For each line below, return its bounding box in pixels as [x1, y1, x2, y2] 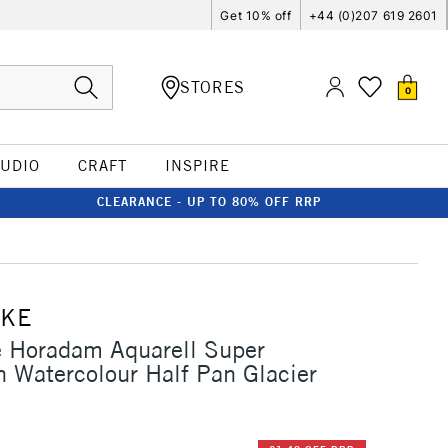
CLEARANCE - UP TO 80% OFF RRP [97, 194, 321, 209]
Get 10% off [220, 7, 292, 23]
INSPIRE [164, 156, 230, 175]
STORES [180, 76, 245, 97]
